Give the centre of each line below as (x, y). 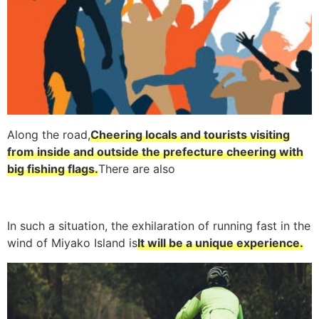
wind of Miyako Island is (72, 242)
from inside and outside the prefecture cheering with (155, 151)
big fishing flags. (53, 168)
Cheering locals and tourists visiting (190, 134)
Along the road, (49, 134)
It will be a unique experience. (220, 242)
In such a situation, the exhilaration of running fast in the (159, 225)
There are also (137, 168)
